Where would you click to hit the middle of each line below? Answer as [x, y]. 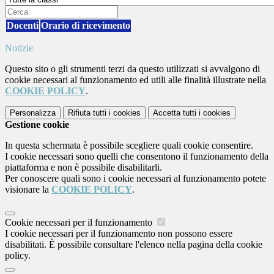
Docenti [23, 26]
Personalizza [33, 113]
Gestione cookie [37, 125]
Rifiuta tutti [87, 113]
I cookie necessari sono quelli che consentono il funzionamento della [137, 157]
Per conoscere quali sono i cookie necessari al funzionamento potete [135, 179]
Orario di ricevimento [86, 26]
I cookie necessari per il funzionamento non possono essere [119, 234]
